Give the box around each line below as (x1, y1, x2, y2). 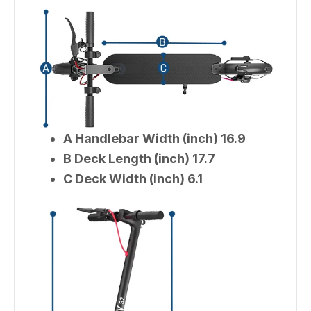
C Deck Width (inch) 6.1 (63, 171, 203, 186)
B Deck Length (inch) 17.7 (63, 151, 215, 166)
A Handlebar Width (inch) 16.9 (63, 131, 246, 146)
